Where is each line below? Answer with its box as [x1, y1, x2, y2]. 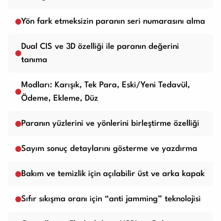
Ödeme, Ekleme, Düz [21, 94, 98, 103]
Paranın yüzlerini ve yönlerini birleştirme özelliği [21, 119, 199, 128]
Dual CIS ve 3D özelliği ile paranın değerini [21, 42, 179, 51]
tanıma [21, 56, 47, 65]
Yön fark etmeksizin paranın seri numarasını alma [21, 17, 205, 26]
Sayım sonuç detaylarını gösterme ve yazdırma [21, 145, 197, 153]
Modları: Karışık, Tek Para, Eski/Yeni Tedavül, [21, 81, 190, 90]
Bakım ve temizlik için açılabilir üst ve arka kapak [21, 170, 205, 179]
